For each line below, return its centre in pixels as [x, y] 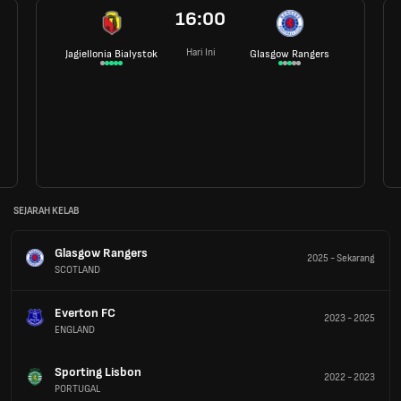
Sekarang [356, 259]
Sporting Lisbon [98, 371]
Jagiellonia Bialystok [111, 54]
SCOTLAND [77, 269]
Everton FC [85, 312]
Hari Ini [200, 52]
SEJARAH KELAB [46, 211]
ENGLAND [75, 329]
